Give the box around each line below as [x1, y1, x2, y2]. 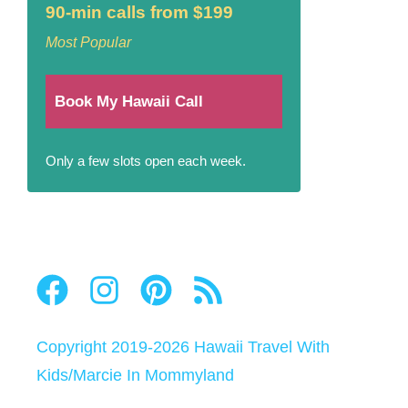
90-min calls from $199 [46, 2, 233, 22]
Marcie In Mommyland [73, 366, 234, 385]
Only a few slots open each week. [46, 153, 246, 169]
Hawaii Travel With [194, 338, 330, 357]
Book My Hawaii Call [55, 92, 203, 110]
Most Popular [46, 34, 131, 50]
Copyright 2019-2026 [36, 338, 194, 357]
